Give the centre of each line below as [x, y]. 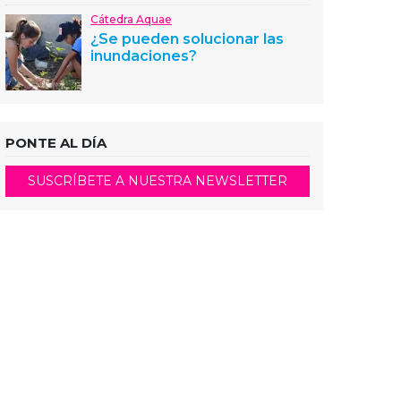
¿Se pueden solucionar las [187, 39]
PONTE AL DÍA [56, 143]
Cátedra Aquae [131, 19]
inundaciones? [144, 56]
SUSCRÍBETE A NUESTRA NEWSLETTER [158, 181]
